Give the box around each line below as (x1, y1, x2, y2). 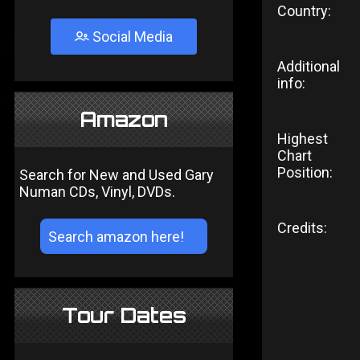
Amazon (80, 107, 168, 132)
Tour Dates (61, 303, 186, 328)
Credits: (276, 219, 327, 236)
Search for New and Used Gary (19, 166, 214, 183)
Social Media (89, 28, 173, 45)
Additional (276, 58, 340, 75)
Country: (276, 2, 331, 19)
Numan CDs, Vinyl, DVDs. (19, 183, 175, 200)
